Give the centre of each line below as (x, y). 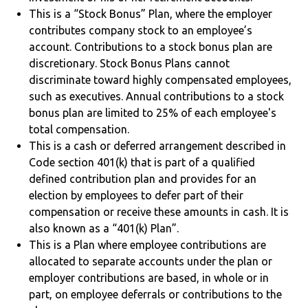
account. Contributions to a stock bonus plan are (151, 46)
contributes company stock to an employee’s (141, 30)
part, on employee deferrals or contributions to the (156, 294)
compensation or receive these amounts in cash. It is (159, 211)
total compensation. (79, 129)
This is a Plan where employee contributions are (148, 244)
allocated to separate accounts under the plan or (151, 261)
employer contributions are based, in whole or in (149, 277)
